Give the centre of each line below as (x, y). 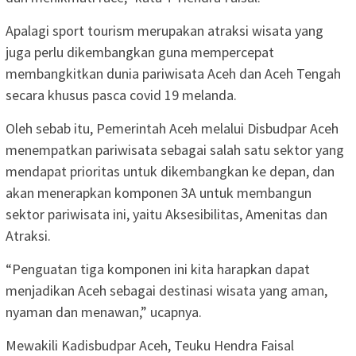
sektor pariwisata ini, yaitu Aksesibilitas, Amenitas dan (166, 214)
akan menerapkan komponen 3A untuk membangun (159, 192)
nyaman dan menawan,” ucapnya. (104, 311)
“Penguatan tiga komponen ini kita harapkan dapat (158, 269)
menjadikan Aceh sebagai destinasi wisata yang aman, (166, 290)
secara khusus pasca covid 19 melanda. (121, 95)
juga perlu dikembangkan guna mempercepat (140, 52)
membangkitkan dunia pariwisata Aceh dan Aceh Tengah (173, 73)
